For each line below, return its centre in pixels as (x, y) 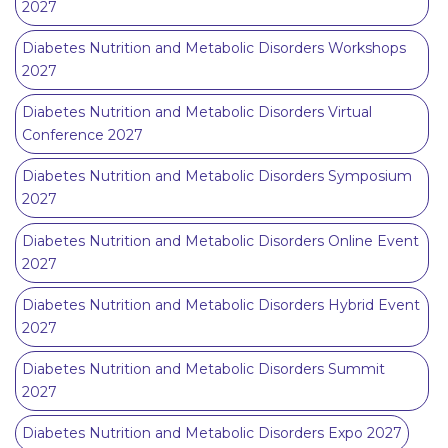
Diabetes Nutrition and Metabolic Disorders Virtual (197, 112)
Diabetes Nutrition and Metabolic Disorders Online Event (220, 240)
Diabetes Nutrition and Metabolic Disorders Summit (203, 368)
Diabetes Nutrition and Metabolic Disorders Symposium (217, 176)
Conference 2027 (82, 135)
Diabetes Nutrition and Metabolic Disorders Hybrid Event (221, 304)
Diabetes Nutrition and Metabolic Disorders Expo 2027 (212, 433)
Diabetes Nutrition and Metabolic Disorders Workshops (214, 48)
